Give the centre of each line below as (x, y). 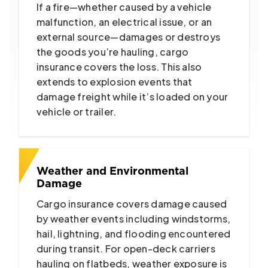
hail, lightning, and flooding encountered (133, 233)
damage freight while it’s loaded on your (132, 96)
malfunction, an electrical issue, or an (124, 22)
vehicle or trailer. (76, 111)
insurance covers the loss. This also (119, 66)
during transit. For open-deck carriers (126, 248)
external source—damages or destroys (128, 36)
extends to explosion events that (114, 81)
